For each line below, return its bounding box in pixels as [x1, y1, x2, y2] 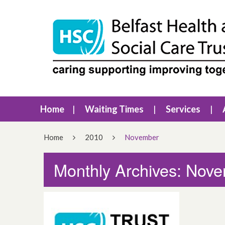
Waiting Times [85, 103, 144, 115]
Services [166, 103, 200, 115]
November [125, 133, 159, 142]
